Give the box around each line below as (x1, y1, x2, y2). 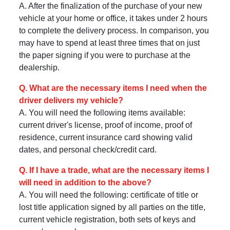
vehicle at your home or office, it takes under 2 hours (19, 13, 208, 23)
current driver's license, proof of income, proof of (19, 120, 193, 129)
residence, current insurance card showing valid (19, 132, 193, 142)
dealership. (19, 63, 60, 72)
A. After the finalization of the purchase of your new (19, 1, 203, 10)
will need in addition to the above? (19, 178, 152, 187)
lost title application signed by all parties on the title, (19, 202, 206, 212)
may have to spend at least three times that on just (19, 38, 200, 47)
